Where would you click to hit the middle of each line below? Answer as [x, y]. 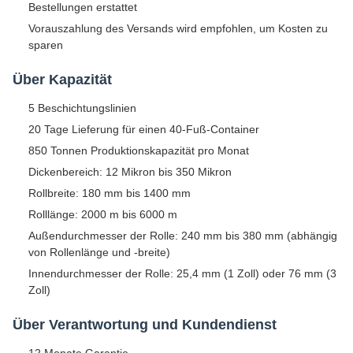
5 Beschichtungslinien [82, 108]
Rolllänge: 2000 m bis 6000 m [103, 214]
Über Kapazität [62, 79]
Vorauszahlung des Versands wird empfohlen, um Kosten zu [178, 28]
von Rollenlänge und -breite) [99, 252]
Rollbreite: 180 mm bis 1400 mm [110, 193]
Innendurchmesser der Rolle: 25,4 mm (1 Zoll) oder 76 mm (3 [182, 273]
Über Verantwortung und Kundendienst [145, 324]
